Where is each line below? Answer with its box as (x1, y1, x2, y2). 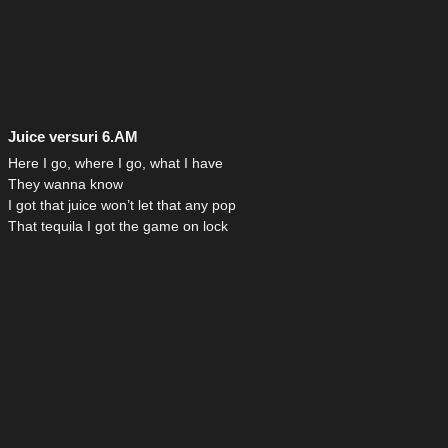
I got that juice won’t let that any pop (8, 197, 236, 214)
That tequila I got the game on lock (8, 218, 228, 235)
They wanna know (8, 176, 123, 193)
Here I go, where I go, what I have (8, 155, 223, 172)
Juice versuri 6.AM (8, 128, 138, 146)
